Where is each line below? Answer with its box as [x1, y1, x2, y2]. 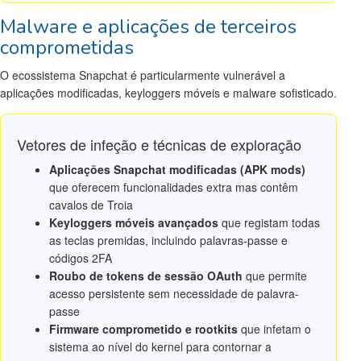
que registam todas [218, 214, 320, 230]
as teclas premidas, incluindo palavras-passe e [49, 231, 288, 248]
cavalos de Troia [49, 196, 133, 213]
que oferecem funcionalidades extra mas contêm [49, 178, 298, 195]
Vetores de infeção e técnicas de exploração [17, 133, 301, 155]
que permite [243, 267, 307, 284]
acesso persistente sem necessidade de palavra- [49, 284, 299, 301]
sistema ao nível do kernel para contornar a [49, 338, 272, 355]
